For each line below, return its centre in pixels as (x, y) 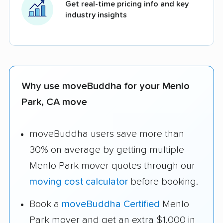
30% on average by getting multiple (107, 150)
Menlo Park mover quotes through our (112, 166)
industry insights (96, 15)
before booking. (163, 182)
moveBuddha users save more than (107, 134)
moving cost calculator (79, 182)
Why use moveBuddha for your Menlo (106, 86)
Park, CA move (54, 102)
